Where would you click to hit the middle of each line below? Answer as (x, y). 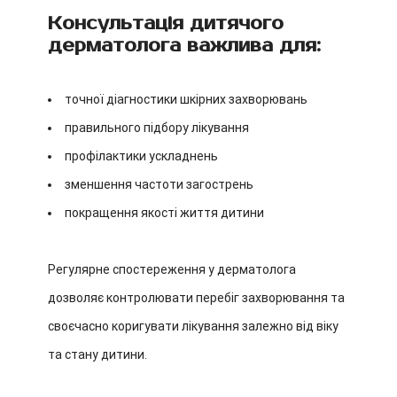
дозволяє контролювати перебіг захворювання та (196, 298)
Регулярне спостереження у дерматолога (172, 269)
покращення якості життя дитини (164, 213)
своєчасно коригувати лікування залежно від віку (193, 326)
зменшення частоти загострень (159, 184)
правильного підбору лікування (157, 128)
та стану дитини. (97, 354)
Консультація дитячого (166, 23)
